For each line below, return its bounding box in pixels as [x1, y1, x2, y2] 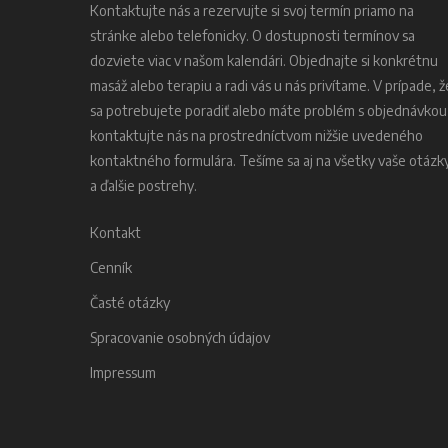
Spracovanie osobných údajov [90, 328, 270, 346]
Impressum [90, 363, 156, 381]
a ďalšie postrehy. [90, 176, 197, 194]
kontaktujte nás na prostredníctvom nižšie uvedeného [90, 126, 423, 144]
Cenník [90, 258, 132, 276]
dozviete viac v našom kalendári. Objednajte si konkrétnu [90, 51, 438, 69]
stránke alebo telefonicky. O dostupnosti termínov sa [90, 26, 415, 44]
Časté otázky [90, 293, 170, 311]
